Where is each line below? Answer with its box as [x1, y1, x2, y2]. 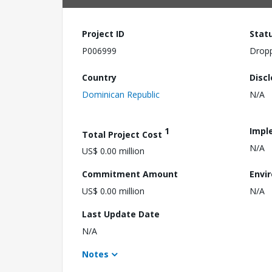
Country [82, 71, 117, 83]
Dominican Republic [82, 88, 160, 100]
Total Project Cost [82, 128, 165, 140]
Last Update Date [82, 208, 160, 220]
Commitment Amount [82, 168, 178, 180]
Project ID [82, 28, 124, 39]
